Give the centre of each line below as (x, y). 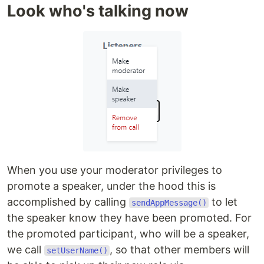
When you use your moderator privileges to (115, 170)
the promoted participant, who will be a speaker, (128, 233)
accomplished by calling (68, 202)
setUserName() (77, 250)
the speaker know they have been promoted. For (129, 217)
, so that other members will (180, 249)
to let (223, 202)
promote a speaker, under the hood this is (111, 186)
